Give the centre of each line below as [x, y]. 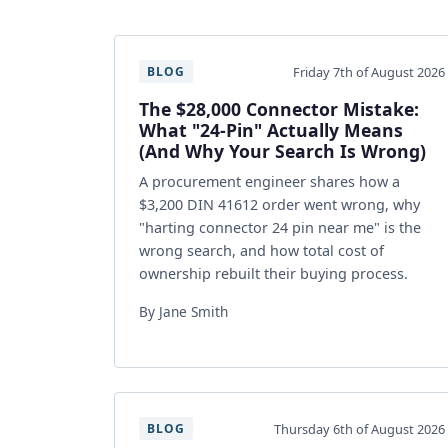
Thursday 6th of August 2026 [359, 428]
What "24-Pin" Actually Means [271, 130]
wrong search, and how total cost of [261, 250]
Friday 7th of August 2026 [369, 71]
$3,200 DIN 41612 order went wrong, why [279, 204]
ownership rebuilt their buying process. [273, 273]
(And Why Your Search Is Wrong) [282, 151]
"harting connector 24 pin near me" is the [280, 227]
